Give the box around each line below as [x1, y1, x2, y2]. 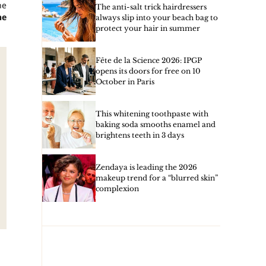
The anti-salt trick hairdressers [96, 2, 207, 11]
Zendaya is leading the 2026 [96, 163, 197, 172]
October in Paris [96, 77, 154, 86]
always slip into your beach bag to [96, 13, 218, 22]
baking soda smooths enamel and [96, 120, 216, 129]
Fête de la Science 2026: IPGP [96, 56, 202, 65]
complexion [96, 184, 139, 193]
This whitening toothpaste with [96, 109, 208, 118]
